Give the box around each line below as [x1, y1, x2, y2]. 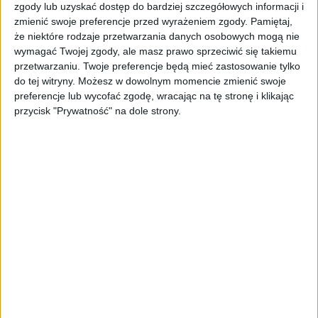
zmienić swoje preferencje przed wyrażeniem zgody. [14, 15, 248, 27]
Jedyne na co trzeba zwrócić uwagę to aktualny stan [11, 288, 307, 302]
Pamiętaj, [251, 15, 292, 27]
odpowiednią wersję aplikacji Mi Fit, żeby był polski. [11, 6, 280, 18]
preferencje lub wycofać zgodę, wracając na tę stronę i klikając [14, 89, 294, 102]
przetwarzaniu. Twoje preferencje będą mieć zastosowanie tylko [14, 60, 300, 72]
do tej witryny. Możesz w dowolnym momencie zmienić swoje [14, 75, 286, 87]
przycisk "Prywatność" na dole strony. [14, 104, 181, 116]
